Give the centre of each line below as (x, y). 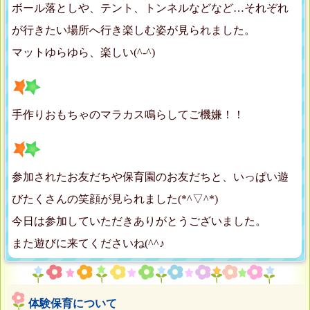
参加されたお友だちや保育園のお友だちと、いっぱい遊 (150, 177)
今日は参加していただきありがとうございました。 (139, 221)
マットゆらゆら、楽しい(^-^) (83, 53)
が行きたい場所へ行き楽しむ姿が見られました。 (134, 30)
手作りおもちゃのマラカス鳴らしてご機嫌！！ (128, 115)
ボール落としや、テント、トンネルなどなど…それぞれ (150, 8)
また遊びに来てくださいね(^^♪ (88, 244)
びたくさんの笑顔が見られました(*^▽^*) (115, 199)
